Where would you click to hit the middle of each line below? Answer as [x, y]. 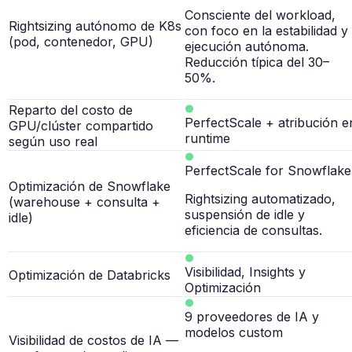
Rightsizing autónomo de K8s [95, 26]
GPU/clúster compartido [81, 126]
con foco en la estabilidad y [266, 31]
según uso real [53, 142]
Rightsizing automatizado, [260, 199]
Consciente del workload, [260, 15]
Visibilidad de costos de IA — [93, 341]
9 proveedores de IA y [252, 317]
